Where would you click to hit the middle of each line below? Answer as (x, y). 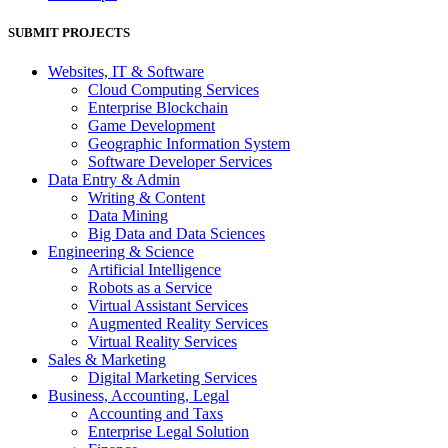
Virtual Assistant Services (168, 306)
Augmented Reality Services (178, 324)
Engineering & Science (121, 252)
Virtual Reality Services (162, 342)
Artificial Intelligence (154, 270)
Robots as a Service (150, 288)
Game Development (151, 126)
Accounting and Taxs (155, 414)
